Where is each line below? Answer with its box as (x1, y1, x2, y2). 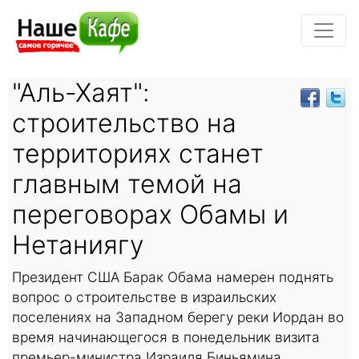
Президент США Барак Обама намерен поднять (12, 268, 333, 285)
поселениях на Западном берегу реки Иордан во (12, 308, 344, 325)
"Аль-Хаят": (12, 76, 150, 108)
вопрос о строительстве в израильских (12, 288, 276, 305)
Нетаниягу (12, 228, 143, 260)
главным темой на (12, 167, 242, 200)
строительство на (12, 107, 236, 139)
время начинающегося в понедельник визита (12, 328, 320, 345)
